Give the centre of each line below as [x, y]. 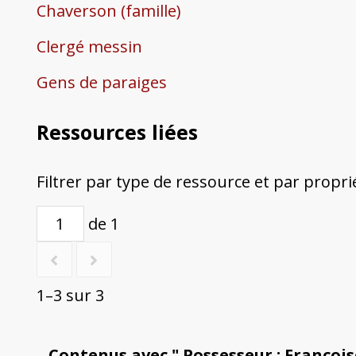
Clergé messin [89, 47]
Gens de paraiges [101, 83]
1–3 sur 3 [70, 296]
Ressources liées [117, 132]
